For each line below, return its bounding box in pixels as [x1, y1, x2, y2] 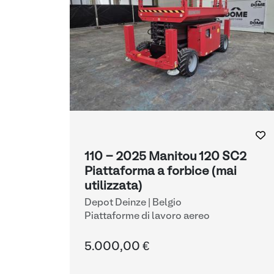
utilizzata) [84, 181, 143, 192]
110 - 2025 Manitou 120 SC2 [84, 152, 246, 163]
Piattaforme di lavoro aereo [84, 212, 210, 221]
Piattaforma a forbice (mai [84, 166, 237, 177]
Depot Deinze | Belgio [84, 199, 182, 207]
